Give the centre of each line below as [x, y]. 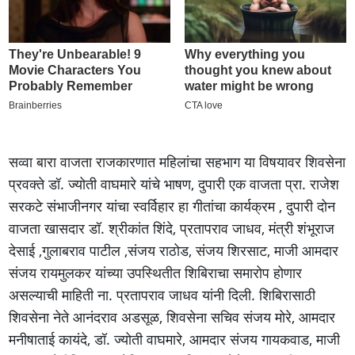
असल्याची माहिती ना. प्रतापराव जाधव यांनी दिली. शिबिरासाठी [162, 294]
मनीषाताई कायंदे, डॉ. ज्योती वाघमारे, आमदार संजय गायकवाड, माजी [175, 339]
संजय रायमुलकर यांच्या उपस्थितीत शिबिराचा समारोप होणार [156, 272]
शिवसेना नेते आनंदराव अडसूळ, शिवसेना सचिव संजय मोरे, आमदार [172, 317]
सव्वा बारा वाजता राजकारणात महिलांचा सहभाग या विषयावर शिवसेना [177, 161]
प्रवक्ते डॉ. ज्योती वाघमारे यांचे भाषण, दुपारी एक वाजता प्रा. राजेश [174, 183]
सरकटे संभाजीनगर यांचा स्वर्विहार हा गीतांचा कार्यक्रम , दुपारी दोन [172, 206]
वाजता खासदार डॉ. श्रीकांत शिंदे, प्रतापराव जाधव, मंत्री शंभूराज [172, 228]
